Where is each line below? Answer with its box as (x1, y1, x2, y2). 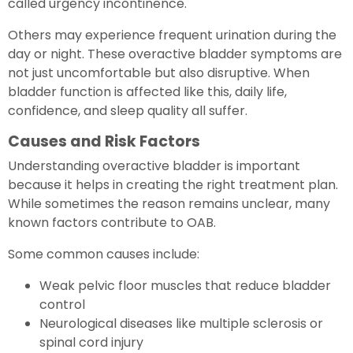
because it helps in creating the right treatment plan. (8, 175, 338, 194)
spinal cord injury (39, 333, 143, 351)
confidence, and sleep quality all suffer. (8, 101, 247, 120)
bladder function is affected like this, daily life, (8, 82, 287, 101)
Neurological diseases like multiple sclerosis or (39, 314, 323, 333)
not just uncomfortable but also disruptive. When (8, 63, 310, 82)
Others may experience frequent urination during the (8, 25, 336, 44)
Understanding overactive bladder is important (8, 156, 300, 175)
